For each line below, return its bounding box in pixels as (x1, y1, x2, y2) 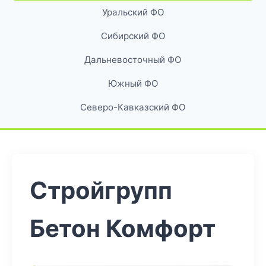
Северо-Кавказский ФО (80, 102, 186, 113)
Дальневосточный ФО (84, 54, 182, 65)
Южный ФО (107, 78, 159, 89)
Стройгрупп (30, 176, 172, 205)
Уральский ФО (102, 7, 164, 18)
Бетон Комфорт (30, 214, 216, 243)
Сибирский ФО (100, 30, 166, 42)
